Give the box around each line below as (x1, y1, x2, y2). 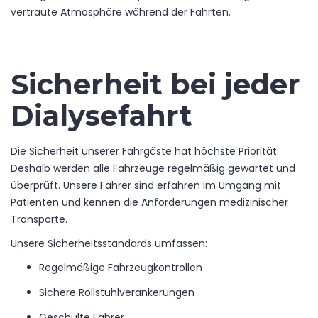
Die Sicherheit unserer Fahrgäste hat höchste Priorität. (11, 143, 279, 158)
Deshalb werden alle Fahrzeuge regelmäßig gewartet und (11, 160, 295, 175)
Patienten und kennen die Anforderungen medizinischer (11, 194, 288, 209)
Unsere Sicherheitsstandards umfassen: (11, 236, 207, 251)
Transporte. (11, 212, 67, 226)
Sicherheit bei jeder (11, 66, 300, 102)
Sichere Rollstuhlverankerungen (39, 285, 194, 300)
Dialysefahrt (11, 97, 192, 133)
